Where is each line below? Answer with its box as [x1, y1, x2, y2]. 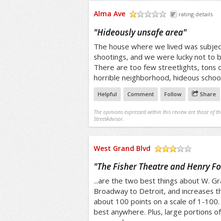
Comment [127, 90, 154, 98]
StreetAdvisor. [93, 115, 124, 122]
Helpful [97, 90, 117, 98]
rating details [178, 10, 213, 18]
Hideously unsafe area [97, 27, 183, 38]
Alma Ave [93, 9, 125, 18]
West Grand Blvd [93, 144, 150, 153]
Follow [164, 90, 182, 98]
